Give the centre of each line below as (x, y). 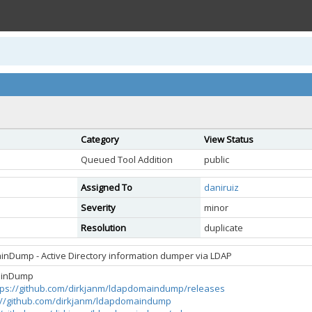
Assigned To (107, 187)
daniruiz (221, 187)
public (217, 159)
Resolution (103, 228)
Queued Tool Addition (127, 159)
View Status (229, 139)
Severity (98, 208)
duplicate (224, 228)
